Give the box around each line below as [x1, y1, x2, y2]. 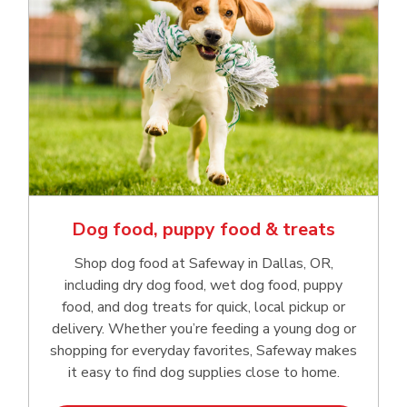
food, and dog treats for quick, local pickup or [62, 297, 345, 318]
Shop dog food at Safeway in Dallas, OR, [74, 253, 333, 274]
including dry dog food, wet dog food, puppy [65, 275, 342, 296]
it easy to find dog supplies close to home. [67, 362, 340, 383]
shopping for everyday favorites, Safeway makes [50, 341, 357, 362]
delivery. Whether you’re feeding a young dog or [51, 319, 356, 340]
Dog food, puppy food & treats [72, 217, 335, 243]
